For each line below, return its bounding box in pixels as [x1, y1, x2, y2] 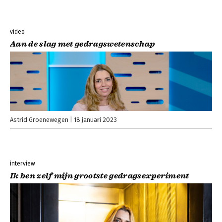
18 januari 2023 [74, 116, 117, 124]
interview [10, 160, 35, 167]
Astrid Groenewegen [10, 116, 68, 124]
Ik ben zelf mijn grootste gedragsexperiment [10, 171, 189, 181]
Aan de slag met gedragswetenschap [10, 39, 155, 50]
